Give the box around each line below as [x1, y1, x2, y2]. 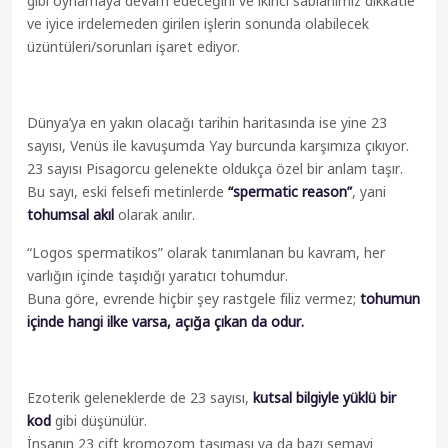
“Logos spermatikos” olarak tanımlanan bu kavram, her [27, 242, 385, 263]
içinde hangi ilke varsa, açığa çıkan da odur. [27, 311, 304, 332]
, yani [352, 181, 386, 202]
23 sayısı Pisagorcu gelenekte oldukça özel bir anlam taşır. [27, 158, 403, 179]
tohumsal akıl [27, 204, 114, 225]
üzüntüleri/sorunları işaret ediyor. [27, 36, 240, 57]
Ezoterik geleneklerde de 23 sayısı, [27, 387, 253, 408]
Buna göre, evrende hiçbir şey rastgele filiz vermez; [27, 288, 360, 309]
